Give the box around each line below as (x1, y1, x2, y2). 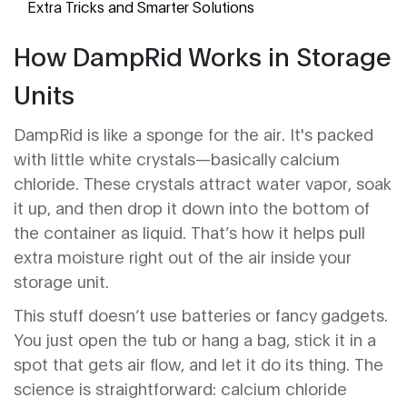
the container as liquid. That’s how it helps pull (14, 221, 365, 243)
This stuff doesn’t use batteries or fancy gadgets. (14, 303, 388, 325)
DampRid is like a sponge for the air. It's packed (14, 123, 373, 144)
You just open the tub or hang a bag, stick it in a (14, 328, 376, 350)
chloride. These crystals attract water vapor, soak (14, 172, 392, 194)
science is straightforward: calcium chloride (14, 377, 347, 399)
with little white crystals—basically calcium (14, 147, 340, 169)
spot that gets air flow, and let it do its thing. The (14, 352, 383, 374)
